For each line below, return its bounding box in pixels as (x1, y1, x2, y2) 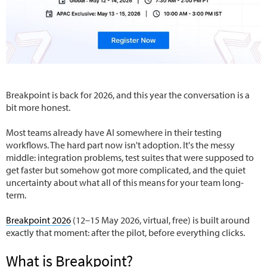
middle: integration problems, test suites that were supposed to (6, 151, 254, 164)
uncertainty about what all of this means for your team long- (6, 176, 244, 189)
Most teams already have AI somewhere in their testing (6, 126, 222, 139)
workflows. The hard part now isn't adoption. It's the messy (6, 139, 235, 151)
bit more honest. (6, 101, 70, 114)
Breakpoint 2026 (6, 214, 71, 226)
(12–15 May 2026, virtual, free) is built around (71, 214, 250, 226)
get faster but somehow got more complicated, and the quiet (6, 164, 246, 176)
